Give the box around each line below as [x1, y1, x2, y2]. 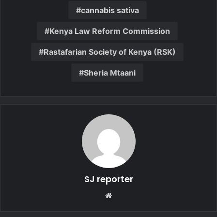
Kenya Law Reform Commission [49, 26, 170, 36]
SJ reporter [84, 172, 133, 185]
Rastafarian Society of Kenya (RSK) [44, 46, 176, 57]
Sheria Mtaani [84, 67, 136, 77]
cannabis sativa [80, 5, 139, 15]
